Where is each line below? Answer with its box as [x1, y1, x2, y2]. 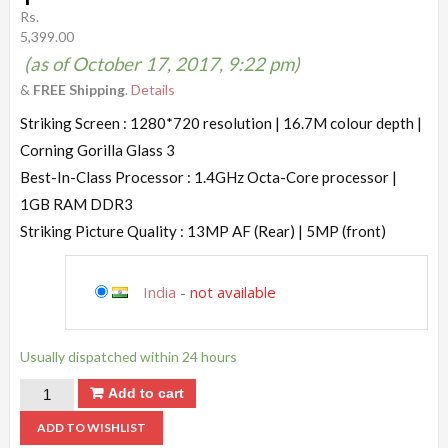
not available [190, 281, 276, 302]
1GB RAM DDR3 [20, 194, 133, 213]
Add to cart [108, 385, 185, 402]
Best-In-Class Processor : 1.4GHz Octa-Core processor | [20, 167, 397, 186]
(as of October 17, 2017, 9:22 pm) [24, 51, 300, 75]
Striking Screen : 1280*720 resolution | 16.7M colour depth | [20, 113, 422, 132]
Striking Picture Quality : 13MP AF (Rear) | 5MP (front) [20, 221, 386, 240]
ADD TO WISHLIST [37, 419, 146, 435]
